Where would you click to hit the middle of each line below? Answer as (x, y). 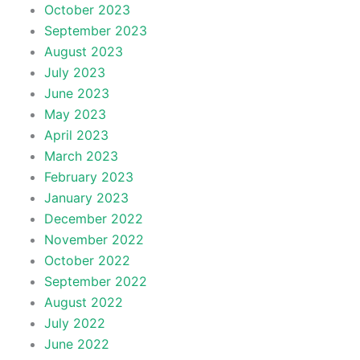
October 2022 (87, 260)
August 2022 (83, 302)
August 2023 (83, 51)
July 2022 (74, 323)
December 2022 (93, 219)
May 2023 (75, 114)
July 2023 (74, 72)
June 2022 (76, 344)
